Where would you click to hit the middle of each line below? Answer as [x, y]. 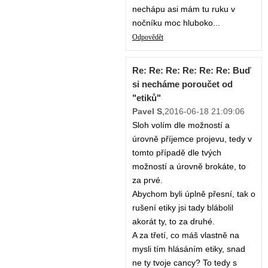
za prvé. [147, 180]
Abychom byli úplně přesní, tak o [194, 194]
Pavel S [147, 112]
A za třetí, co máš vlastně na [186, 235]
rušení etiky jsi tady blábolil [183, 208]
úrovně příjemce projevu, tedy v [192, 139]
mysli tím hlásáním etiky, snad [189, 249]
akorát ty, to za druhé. [173, 222]
